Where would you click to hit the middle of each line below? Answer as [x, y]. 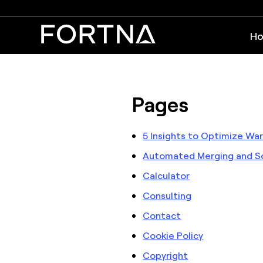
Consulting [167, 195]
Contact [162, 215]
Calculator [166, 175]
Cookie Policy [173, 235]
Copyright [166, 255]
